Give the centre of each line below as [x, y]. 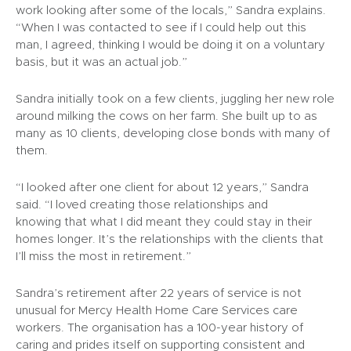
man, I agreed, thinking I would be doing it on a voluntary [170, 44]
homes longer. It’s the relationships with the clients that [170, 239]
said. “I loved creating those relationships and [142, 204]
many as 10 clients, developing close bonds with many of [173, 133]
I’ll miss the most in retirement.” [103, 256]
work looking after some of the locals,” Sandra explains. [171, 10]
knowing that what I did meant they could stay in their [164, 221]
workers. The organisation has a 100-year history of [159, 327]
